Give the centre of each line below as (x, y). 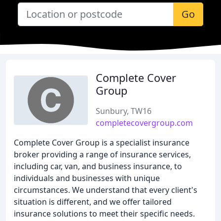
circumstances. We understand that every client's (106, 190)
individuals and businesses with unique (87, 178)
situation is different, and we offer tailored (93, 202)
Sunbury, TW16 (124, 111)
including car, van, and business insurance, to (98, 166)
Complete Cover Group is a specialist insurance (102, 143)
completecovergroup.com (144, 123)
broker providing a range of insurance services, (102, 154)
